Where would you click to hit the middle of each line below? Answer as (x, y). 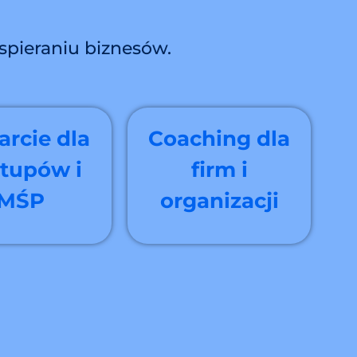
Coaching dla (220, 139)
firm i (219, 170)
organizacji (219, 201)
